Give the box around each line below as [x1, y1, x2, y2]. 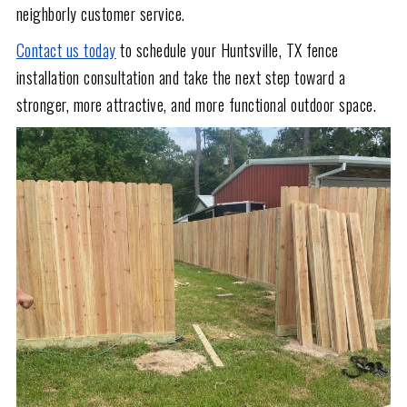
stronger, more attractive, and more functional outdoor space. [15, 92, 377, 116]
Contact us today [15, 37, 116, 62]
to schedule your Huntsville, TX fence [115, 37, 339, 62]
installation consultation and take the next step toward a [15, 65, 346, 89]
